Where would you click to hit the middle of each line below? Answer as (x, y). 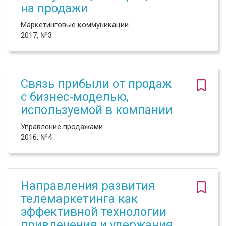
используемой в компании (97, 110)
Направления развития (88, 186)
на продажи (54, 8)
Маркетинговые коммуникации (75, 25)
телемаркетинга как (79, 199)
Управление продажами (62, 127)
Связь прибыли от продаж (96, 84)
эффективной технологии (94, 212)
